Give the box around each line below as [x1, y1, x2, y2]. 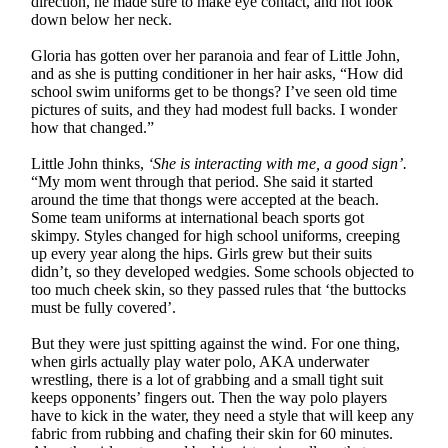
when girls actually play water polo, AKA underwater [31, 352, 370, 370]
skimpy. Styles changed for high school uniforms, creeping [31, 226, 401, 244]
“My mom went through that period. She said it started [31, 172, 374, 190]
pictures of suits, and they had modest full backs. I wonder [31, 100, 398, 118]
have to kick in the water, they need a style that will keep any [31, 406, 415, 424]
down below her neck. [31, 10, 173, 28]
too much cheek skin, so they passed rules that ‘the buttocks [31, 280, 407, 298]
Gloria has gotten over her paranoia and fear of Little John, [31, 46, 401, 64]
